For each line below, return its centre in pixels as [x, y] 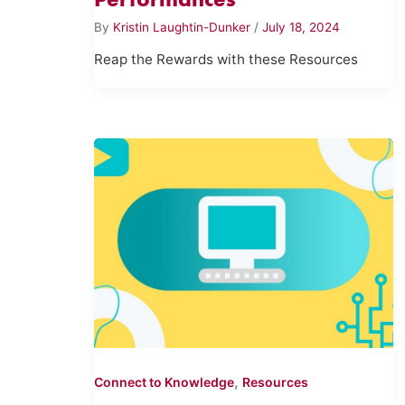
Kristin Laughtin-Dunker [184, 27]
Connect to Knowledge [165, 382]
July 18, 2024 [301, 27]
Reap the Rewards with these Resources [226, 60]
